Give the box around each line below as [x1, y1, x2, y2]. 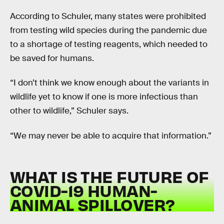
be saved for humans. [10, 52, 94, 63]
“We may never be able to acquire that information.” [10, 130, 211, 141]
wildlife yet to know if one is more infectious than [10, 91, 198, 102]
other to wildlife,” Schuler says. [10, 105, 128, 116]
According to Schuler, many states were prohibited [10, 10, 206, 21]
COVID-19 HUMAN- [10, 180, 157, 201]
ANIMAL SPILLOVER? [10, 194, 175, 215]
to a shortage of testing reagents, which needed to [10, 38, 207, 49]
